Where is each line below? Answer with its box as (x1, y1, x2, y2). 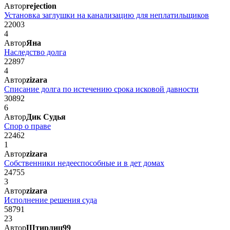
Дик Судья (26, 112, 66, 121)
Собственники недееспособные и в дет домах (4, 158, 164, 167)
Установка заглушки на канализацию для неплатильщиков (4, 10, 209, 20)
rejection (26, 1, 56, 10)
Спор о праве (4, 121, 51, 130)
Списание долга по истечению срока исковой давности (4, 84, 199, 93)
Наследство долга (4, 47, 66, 56)
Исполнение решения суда (4, 195, 97, 204)
